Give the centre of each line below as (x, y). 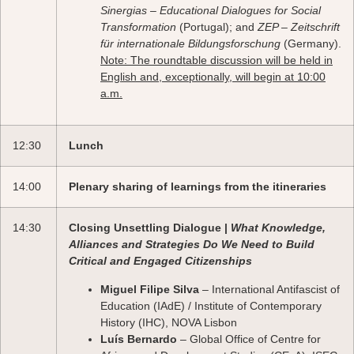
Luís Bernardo (140, 339)
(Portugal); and (217, 26)
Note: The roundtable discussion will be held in (217, 60)
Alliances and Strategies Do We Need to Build (192, 245)
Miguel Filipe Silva (151, 289)
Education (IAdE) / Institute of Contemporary (211, 305)
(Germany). (311, 43)
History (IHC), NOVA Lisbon (169, 322)
